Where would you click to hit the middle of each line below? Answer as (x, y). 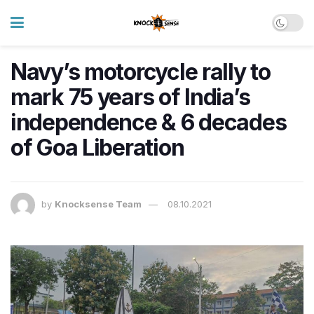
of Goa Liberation (97, 148)
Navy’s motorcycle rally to (141, 72)
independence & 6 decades (149, 122)
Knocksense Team (98, 204)
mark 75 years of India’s (130, 97)
